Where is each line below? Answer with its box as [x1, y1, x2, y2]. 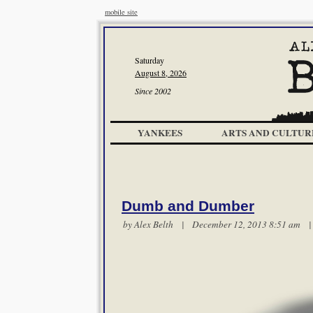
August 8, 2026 [135, 67, 187, 78]
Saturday [135, 54, 164, 66]
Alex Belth [134, 218, 173, 231]
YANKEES [138, 126, 182, 140]
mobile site [105, 7, 138, 17]
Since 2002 [135, 85, 171, 96]
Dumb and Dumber [122, 198, 254, 214]
